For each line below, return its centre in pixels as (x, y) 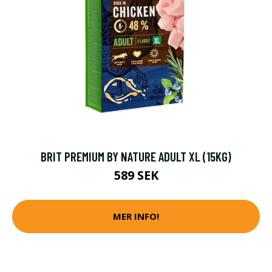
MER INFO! (136, 216)
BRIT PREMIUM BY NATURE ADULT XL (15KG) (136, 156)
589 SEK (136, 175)
